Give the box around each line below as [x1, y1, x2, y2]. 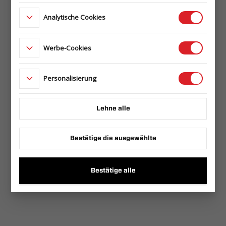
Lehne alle [96, 105, 130, 112]
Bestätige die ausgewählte [70, 135, 156, 142]
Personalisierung [43, 74, 97, 83]
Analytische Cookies [43, 13, 106, 22]
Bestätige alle [90, 167, 136, 175]
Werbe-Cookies [43, 43, 92, 52]
